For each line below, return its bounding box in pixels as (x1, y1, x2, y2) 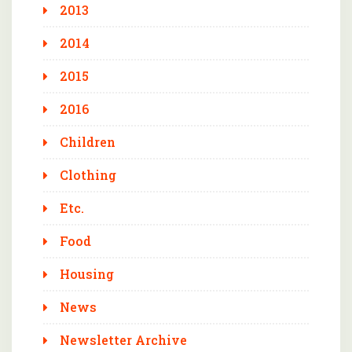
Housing (60, 266, 114, 283)
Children (60, 134, 115, 151)
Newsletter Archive (60, 332, 187, 349)
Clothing (60, 167, 116, 184)
